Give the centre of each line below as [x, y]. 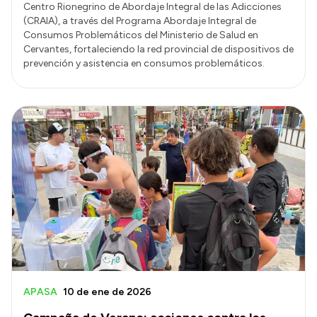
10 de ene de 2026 [107, 292]
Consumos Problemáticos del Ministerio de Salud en [141, 35]
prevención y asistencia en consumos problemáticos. [144, 64]
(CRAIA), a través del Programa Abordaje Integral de [140, 21]
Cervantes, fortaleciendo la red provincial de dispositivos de [158, 50]
